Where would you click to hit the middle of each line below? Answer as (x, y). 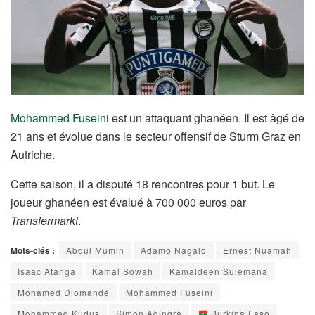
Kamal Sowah (123, 271)
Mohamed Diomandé (64, 292)
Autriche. (33, 154)
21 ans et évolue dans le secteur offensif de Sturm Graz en (156, 136)
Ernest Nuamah (257, 250)
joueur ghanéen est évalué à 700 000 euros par (128, 202)
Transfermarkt (44, 220)
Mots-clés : (33, 250)
